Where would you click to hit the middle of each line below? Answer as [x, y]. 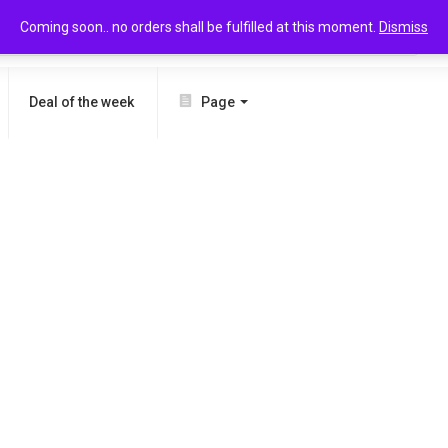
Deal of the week [81, 102]
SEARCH [369, 33]
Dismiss [403, 27]
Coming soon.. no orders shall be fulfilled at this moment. [199, 27]
